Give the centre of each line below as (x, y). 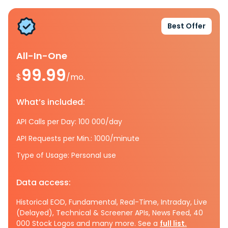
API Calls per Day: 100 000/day (69, 121)
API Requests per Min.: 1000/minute (78, 138)
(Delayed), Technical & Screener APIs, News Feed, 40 (110, 212)
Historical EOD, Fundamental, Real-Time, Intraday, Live (112, 202)
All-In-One (42, 55)
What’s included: (51, 102)
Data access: (44, 182)
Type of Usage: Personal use (66, 155)
